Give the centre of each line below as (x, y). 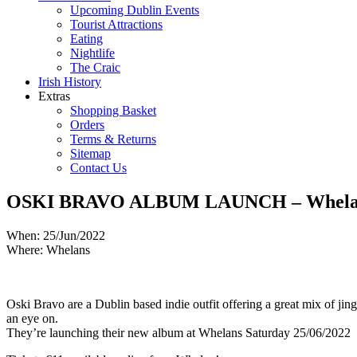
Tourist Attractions (116, 24)
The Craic (95, 67)
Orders (87, 124)
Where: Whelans (48, 249)
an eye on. (32, 318)
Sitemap (90, 153)
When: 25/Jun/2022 (56, 235)
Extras (54, 96)
